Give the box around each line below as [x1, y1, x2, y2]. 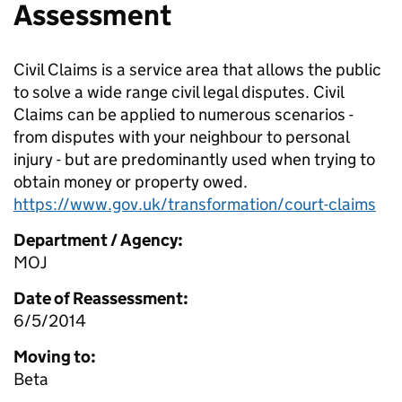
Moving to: [13, 346, 96, 367]
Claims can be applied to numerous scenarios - [13, 104, 354, 125]
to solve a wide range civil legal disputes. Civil [13, 82, 344, 102]
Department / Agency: [13, 230, 183, 250]
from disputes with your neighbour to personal [13, 127, 349, 147]
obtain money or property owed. [13, 171, 248, 192]
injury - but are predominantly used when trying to [13, 149, 375, 170]
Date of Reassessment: [13, 288, 188, 309]
